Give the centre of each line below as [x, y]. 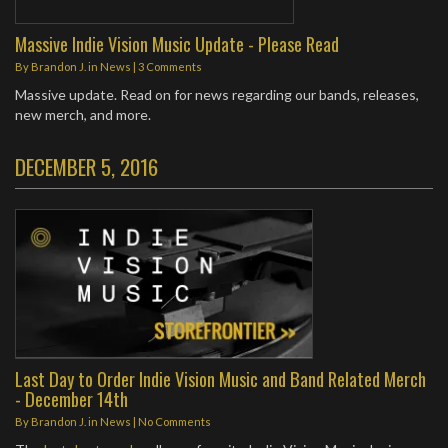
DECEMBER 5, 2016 [86, 166]
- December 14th [71, 398]
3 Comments [170, 66]
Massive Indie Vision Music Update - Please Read [177, 43]
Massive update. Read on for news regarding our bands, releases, [217, 94]
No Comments [174, 421]
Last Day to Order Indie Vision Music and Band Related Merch [220, 378]
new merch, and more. [83, 114]
